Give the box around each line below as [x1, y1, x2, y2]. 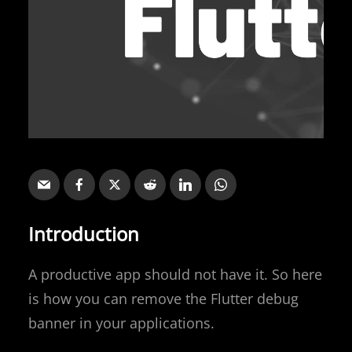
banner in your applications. [28, 313, 214, 332]
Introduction [28, 220, 139, 247]
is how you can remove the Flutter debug [28, 288, 299, 308]
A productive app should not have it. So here [28, 264, 322, 284]
